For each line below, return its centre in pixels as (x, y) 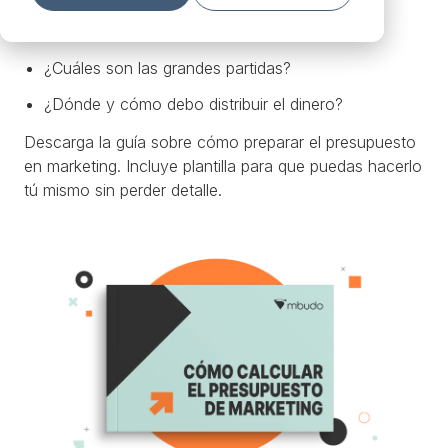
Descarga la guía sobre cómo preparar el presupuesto (220, 142)
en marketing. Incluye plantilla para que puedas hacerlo (223, 166)
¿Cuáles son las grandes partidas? (167, 68)
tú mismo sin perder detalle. (123, 190)
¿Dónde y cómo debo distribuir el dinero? (193, 104)
